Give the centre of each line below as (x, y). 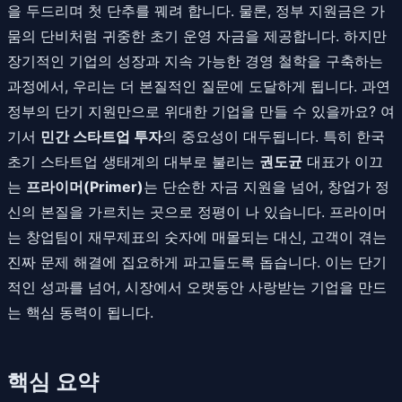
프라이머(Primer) (85, 186)
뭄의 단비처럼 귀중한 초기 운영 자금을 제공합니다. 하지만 (197, 35)
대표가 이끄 (343, 161)
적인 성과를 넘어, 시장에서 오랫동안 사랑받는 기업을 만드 (197, 287)
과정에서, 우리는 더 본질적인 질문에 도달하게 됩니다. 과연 (199, 86)
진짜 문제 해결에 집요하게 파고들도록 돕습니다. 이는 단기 (197, 262)
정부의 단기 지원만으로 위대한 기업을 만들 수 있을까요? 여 (201, 111)
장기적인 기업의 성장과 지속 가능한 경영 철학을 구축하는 (195, 61)
